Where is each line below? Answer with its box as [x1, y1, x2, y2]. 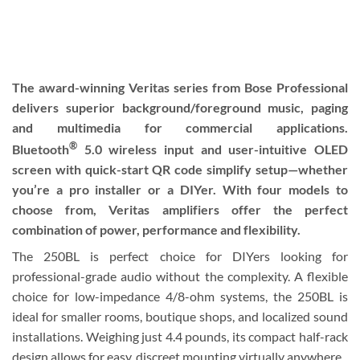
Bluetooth [12, 141, 69, 157]
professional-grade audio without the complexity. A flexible [12, 268, 348, 284]
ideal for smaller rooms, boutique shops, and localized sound [12, 309, 348, 325]
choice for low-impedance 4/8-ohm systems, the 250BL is [12, 288, 348, 305]
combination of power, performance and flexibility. [12, 222, 301, 238]
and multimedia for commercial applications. [12, 119, 348, 135]
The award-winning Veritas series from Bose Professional [12, 79, 348, 95]
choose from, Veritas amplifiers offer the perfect [12, 202, 348, 218]
